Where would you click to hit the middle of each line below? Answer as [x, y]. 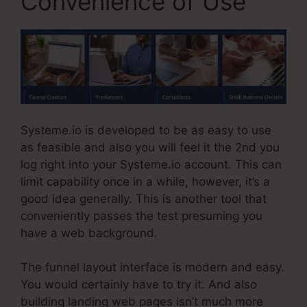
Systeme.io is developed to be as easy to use [146, 130]
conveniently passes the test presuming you [142, 216]
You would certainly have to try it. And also [139, 285]
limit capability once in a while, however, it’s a [145, 181]
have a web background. [89, 233]
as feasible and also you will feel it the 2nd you [150, 147]
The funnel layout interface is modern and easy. [152, 268]
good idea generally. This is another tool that [144, 198]
